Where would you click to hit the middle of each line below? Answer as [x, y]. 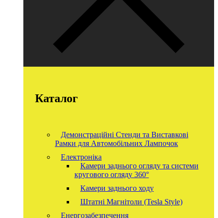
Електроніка [81, 157]
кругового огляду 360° [111, 175]
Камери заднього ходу [117, 188]
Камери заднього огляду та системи [139, 166]
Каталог [56, 99]
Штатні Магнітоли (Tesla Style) [131, 202]
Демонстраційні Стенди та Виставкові [124, 135]
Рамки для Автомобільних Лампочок [116, 144]
